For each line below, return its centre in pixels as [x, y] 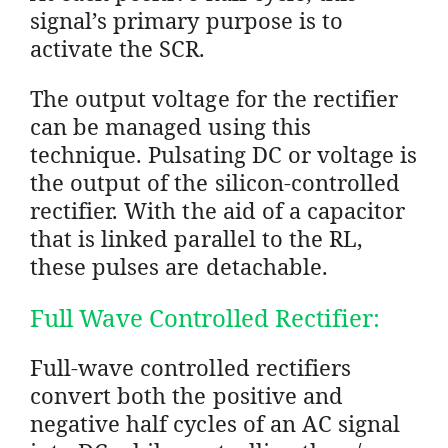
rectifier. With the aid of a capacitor [218, 209]
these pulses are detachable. [179, 265]
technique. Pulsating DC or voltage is [224, 153]
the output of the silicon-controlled [215, 181]
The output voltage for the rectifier [214, 97]
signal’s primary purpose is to [186, 19]
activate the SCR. [118, 47]
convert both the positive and [186, 394]
